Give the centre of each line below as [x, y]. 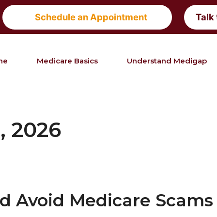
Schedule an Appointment [91, 17]
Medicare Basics [67, 61]
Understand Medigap [167, 61]
